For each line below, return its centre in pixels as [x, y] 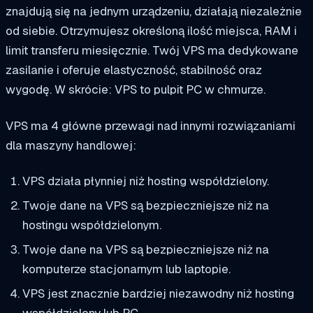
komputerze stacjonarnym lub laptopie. [126, 269]
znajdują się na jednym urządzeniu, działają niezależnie [154, 11]
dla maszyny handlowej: [71, 145]
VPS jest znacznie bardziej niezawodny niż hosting [158, 293]
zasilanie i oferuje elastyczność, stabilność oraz [134, 70]
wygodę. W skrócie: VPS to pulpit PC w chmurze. [136, 89]
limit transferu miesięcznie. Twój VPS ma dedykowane [152, 50]
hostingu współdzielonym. [92, 225]
